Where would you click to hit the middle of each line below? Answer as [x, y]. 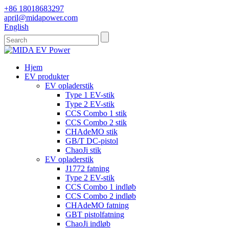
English [16, 27]
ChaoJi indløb [88, 224]
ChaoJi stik [83, 150]
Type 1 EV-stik [90, 95]
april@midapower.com [41, 18]
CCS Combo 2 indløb [101, 196]
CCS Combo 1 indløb [101, 187]
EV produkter [47, 76]
